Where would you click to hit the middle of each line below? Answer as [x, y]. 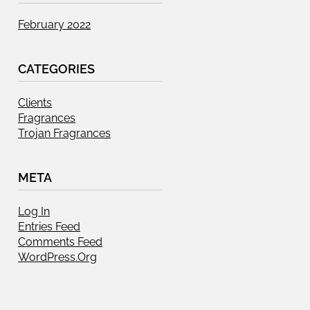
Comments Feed [60, 242]
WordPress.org [57, 257]
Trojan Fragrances [64, 133]
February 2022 [54, 25]
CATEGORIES [56, 69]
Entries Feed [49, 227]
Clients [35, 103]
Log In [34, 211]
